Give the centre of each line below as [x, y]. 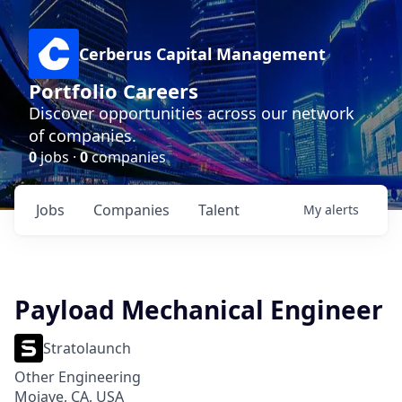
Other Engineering [78, 377]
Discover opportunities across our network [192, 113]
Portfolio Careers [114, 91]
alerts [342, 210]
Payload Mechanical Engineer [199, 310]
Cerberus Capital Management [202, 54]
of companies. [83, 135]
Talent [219, 210]
